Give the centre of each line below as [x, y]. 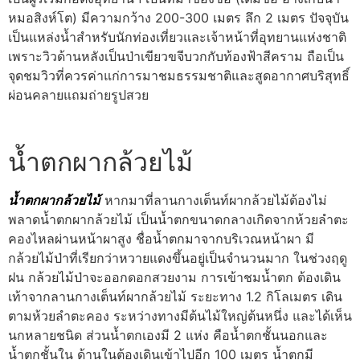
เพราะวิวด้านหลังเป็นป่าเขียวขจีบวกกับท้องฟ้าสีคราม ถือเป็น [176, 57]
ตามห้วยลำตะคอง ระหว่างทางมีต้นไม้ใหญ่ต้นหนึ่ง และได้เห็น [180, 316]
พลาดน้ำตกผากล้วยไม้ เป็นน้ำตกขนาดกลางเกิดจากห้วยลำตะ [178, 220]
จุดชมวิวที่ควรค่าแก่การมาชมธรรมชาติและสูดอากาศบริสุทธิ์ [179, 76]
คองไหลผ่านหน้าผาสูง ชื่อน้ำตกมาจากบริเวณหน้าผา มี [161, 239]
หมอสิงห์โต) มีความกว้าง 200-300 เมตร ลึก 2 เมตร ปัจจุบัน [178, 18]
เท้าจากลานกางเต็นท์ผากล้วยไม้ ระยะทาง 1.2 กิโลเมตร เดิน [175, 297]
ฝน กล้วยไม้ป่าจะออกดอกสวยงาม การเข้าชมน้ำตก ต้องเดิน [174, 278]
